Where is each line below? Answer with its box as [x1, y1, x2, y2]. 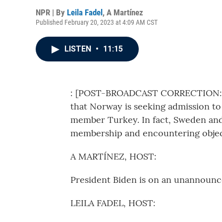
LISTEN [64, 44, 93, 54]
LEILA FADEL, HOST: [70, 197, 156, 209]
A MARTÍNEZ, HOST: [70, 151, 157, 162]
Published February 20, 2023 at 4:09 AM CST [36, 18, 158, 26]
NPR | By [36, 7, 67, 17]
